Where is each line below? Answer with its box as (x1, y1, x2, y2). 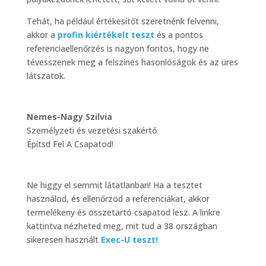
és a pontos (154, 29, 203, 40)
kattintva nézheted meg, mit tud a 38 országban (26, 220, 217, 232)
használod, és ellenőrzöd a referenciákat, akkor (26, 193, 210, 204)
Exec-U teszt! (100, 234, 158, 245)
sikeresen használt (26, 234, 101, 245)
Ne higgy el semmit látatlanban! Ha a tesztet (26, 179, 202, 191)
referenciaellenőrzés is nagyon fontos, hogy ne (26, 43, 209, 54)
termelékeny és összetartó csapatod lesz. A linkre (26, 207, 220, 218)
